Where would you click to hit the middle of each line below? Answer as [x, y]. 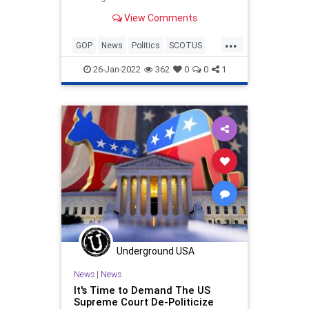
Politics [146, 46]
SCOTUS [186, 46]
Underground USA [156, 251]
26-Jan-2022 [116, 70]
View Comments [159, 18]
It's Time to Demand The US [142, 290]
